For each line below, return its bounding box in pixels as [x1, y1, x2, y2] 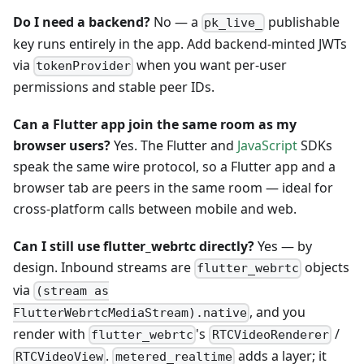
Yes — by [254, 237, 312, 256]
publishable [265, 12, 340, 31]
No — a [150, 12, 201, 31]
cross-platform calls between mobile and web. [13, 200, 297, 219]
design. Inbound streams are [13, 258, 194, 277]
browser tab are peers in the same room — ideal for [13, 179, 333, 197]
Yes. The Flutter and [110, 136, 237, 155]
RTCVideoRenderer [211, 327, 329, 343]
